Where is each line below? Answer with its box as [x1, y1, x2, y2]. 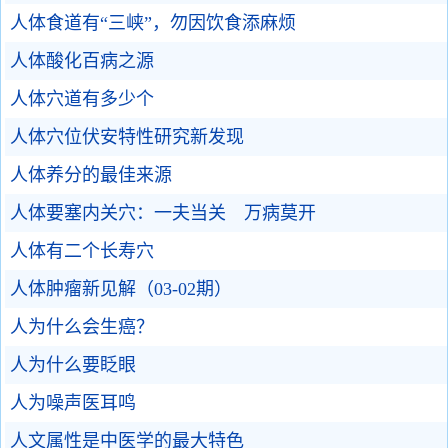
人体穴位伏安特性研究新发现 [10, 127, 244, 147]
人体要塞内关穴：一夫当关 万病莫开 [10, 203, 316, 223]
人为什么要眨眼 [10, 355, 136, 375]
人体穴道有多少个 [10, 89, 154, 109]
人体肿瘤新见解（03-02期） [10, 279, 232, 299]
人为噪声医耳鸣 [10, 393, 136, 413]
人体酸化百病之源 [10, 51, 154, 71]
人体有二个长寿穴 [10, 241, 154, 261]
